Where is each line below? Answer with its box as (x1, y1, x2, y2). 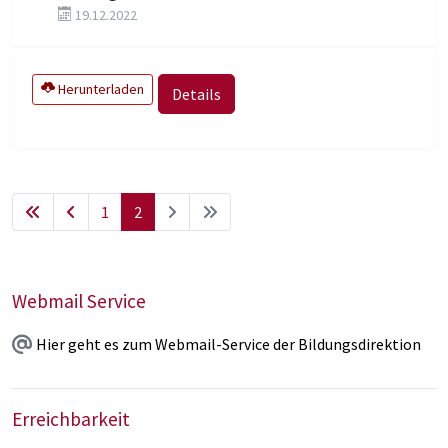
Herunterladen (55, 79, 144, 98)
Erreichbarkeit (12, 407, 130, 432)
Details (172, 83, 221, 104)
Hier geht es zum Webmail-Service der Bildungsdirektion (36, 334, 421, 355)
